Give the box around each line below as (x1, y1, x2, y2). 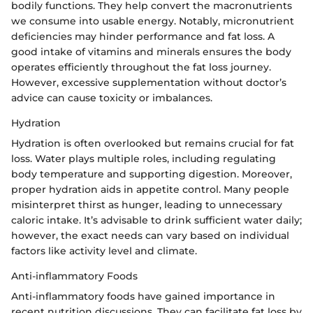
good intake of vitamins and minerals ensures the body (11, 45, 291, 59)
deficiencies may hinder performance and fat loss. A (11, 30, 275, 43)
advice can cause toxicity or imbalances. (11, 92, 212, 105)
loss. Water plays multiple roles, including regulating (11, 152, 276, 166)
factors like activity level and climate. (11, 245, 197, 258)
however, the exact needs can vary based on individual (11, 229, 289, 242)
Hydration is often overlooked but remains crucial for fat (11, 137, 294, 150)
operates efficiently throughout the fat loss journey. (11, 61, 271, 74)
